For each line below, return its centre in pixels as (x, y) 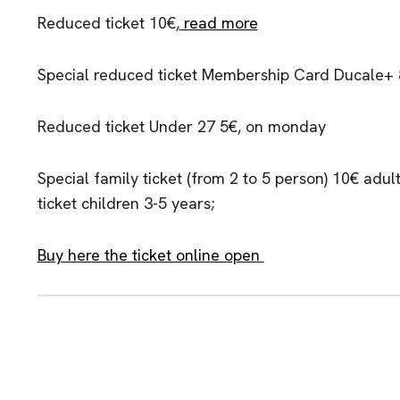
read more (218, 23)
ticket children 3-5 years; (125, 203)
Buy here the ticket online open (150, 255)
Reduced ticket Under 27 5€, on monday (181, 126)
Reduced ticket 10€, (108, 23)
